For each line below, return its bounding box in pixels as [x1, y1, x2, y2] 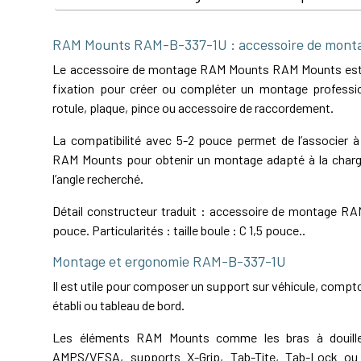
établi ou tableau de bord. [52, 297, 185, 313]
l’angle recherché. [52, 171, 144, 187]
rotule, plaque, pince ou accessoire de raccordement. [52, 100, 334, 116]
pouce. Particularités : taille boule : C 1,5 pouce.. [52, 222, 306, 239]
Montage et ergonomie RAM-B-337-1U [52, 252, 287, 271]
